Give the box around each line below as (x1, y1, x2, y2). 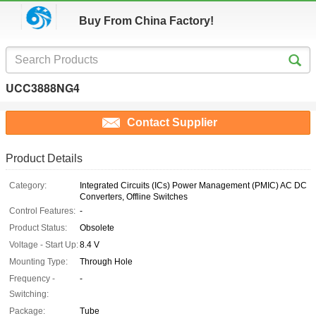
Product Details (6, 152, 83, 165)
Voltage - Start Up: (9, 240, 78, 250)
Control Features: (9, 206, 75, 217)
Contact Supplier (127, 116, 217, 129)
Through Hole (80, 257, 133, 267)
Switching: (9, 289, 49, 300)
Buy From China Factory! (79, 15, 214, 27)
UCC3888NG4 (6, 80, 80, 96)
